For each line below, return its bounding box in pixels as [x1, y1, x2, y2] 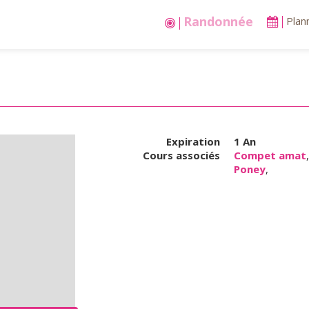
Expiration [166, 134, 220, 148]
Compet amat [234, 148, 306, 162]
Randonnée [183, 13, 253, 30]
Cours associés [143, 148, 220, 162]
